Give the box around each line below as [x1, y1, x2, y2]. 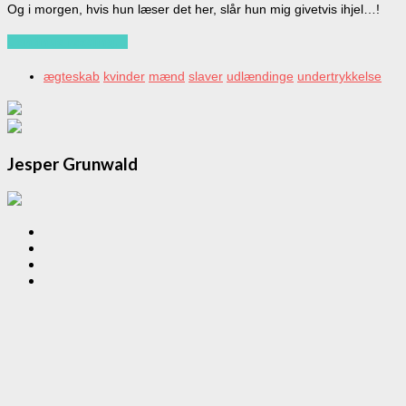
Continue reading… [7, 34, 128, 50]
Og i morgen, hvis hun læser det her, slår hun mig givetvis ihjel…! [7, 2, 380, 17]
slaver [188, 69, 223, 84]
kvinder [103, 69, 145, 84]
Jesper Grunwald [7, 154, 138, 175]
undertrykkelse [297, 69, 382, 84]
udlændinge [227, 69, 294, 84]
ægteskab [43, 69, 100, 84]
